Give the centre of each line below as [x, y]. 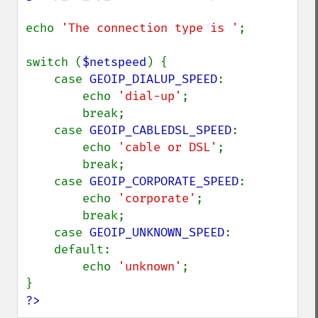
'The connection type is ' [150, 28]
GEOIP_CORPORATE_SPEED [164, 181]
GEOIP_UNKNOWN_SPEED [157, 232]
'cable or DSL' [168, 147]
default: [40, 250]
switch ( [54, 62]
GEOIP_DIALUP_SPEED [153, 79]
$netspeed [114, 62]
